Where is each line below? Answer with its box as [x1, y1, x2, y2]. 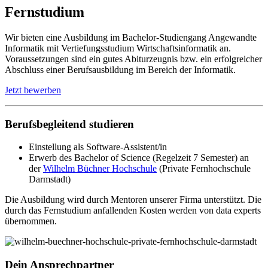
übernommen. [5, 216, 57, 227]
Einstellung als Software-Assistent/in [29, 142, 167, 153]
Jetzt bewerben [5, 84, 61, 95]
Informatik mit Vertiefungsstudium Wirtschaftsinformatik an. [5, 42, 231, 53]
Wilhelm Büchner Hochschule [43, 163, 157, 174]
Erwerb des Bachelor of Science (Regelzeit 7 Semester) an [29, 153, 249, 163]
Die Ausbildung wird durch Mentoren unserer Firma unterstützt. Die [5, 194, 261, 205]
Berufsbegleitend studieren [5, 117, 134, 130]
